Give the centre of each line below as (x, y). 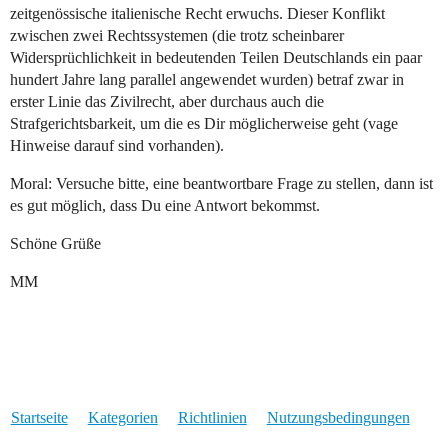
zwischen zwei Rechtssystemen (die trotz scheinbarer (177, 36)
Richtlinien (212, 418)
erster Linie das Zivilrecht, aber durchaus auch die (167, 102)
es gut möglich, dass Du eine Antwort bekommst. (165, 206)
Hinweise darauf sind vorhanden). (117, 146)
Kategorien (122, 418)
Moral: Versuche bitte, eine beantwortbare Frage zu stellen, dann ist (221, 184)
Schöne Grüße (55, 244)
